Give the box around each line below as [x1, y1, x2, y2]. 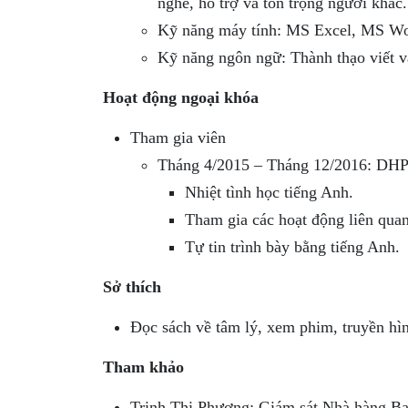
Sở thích [102, 277, 161, 296]
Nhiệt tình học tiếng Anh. [184, 182, 353, 201]
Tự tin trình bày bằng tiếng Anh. [184, 237, 400, 256]
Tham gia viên [129, 127, 226, 147]
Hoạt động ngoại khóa [102, 87, 259, 107]
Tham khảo [102, 357, 184, 376]
